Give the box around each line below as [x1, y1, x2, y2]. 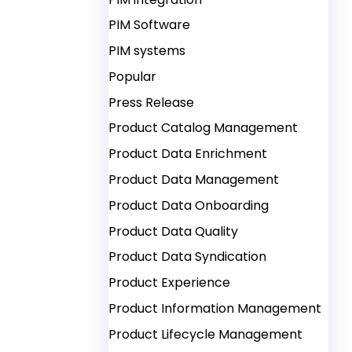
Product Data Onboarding [108, 196, 269, 214]
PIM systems [108, 42, 186, 60]
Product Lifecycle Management [108, 324, 303, 343]
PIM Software [108, 16, 191, 35]
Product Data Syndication [108, 247, 267, 266]
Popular [108, 67, 157, 86]
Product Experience [108, 273, 231, 292]
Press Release [108, 93, 195, 112]
